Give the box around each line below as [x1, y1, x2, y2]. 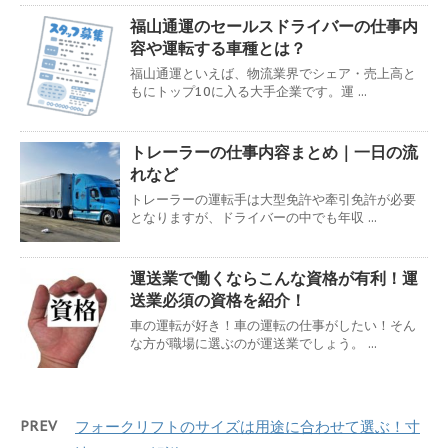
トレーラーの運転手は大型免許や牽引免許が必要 [130, 191, 416, 209]
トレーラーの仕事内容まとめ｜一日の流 [130, 142, 418, 163]
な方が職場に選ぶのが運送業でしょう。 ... [130, 335, 377, 353]
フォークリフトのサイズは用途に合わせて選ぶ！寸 [75, 417, 420, 437]
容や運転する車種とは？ [130, 38, 306, 59]
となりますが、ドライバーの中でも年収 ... [130, 209, 377, 227]
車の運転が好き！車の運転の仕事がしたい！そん [130, 317, 416, 335]
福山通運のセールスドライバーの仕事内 [130, 16, 418, 37]
